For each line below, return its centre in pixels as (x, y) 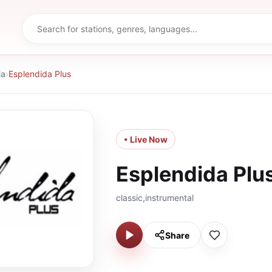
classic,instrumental (155, 198)
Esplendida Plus (40, 74)
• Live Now (146, 139)
